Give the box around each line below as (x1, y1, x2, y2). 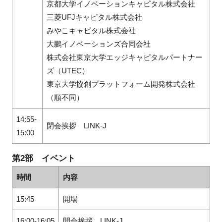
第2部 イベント (11, 154, 75, 164)
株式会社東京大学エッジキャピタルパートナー (46, 53, 203, 62)
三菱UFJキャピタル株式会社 (46, 13, 142, 22)
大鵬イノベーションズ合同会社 (46, 40, 151, 49)
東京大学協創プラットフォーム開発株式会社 (46, 80, 195, 89)
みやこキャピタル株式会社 (46, 26, 136, 35)
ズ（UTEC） (46, 66, 89, 75)
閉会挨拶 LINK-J (46, 121, 107, 130)
